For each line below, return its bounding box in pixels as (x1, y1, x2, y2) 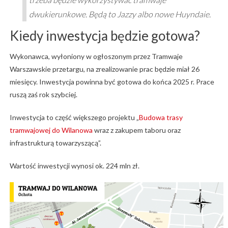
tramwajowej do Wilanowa (9, 126, 93, 135)
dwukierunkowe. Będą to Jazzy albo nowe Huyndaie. (28, 9, 211, 19)
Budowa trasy (138, 113, 183, 122)
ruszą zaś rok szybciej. (9, 90, 77, 99)
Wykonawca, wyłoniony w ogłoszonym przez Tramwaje (9, 52, 183, 61)
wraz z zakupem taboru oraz (92, 126, 181, 135)
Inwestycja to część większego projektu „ (9, 113, 139, 122)
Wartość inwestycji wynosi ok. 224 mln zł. (9, 161, 139, 170)
